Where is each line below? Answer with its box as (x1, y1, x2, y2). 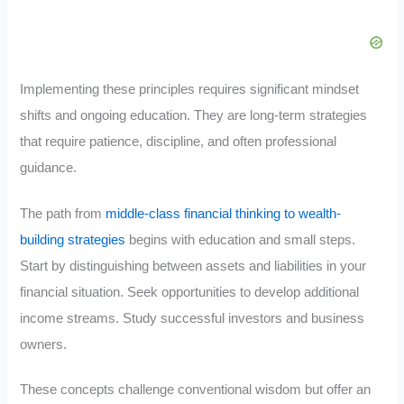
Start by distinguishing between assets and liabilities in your (20, 258, 367, 273)
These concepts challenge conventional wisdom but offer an (20, 382, 372, 398)
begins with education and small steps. (125, 232, 356, 247)
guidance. (20, 160, 78, 175)
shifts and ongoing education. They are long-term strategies (20, 107, 368, 123)
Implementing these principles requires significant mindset (20, 81, 360, 96)
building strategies (20, 232, 126, 247)
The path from (20, 206, 106, 221)
